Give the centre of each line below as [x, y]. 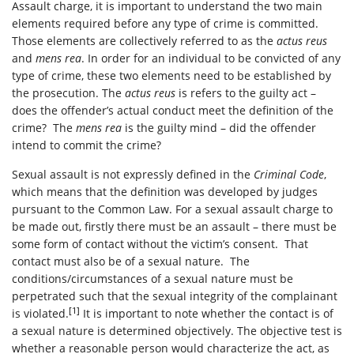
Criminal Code [289, 174]
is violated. [40, 313]
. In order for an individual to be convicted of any [211, 58]
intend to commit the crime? [87, 145]
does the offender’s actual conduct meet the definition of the [173, 110]
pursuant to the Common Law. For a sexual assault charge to [172, 209]
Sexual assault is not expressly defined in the [133, 174]
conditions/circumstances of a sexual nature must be [153, 279]
